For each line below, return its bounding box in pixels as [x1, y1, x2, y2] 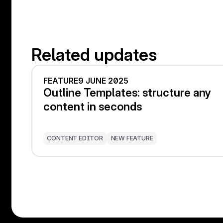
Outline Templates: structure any [43, 85, 211, 99]
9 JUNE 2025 [78, 76, 128, 86]
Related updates [31, 44, 157, 65]
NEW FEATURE [111, 134, 153, 142]
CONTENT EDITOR [47, 134, 103, 142]
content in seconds [43, 99, 142, 113]
